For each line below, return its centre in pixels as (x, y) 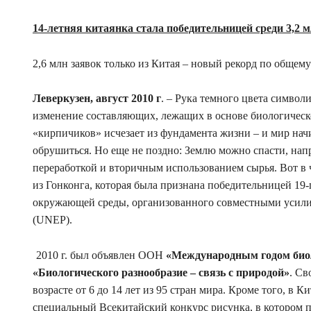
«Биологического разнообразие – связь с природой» (161, 272)
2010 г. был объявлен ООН (100, 255)
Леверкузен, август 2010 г (97, 99)
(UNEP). (52, 220)
